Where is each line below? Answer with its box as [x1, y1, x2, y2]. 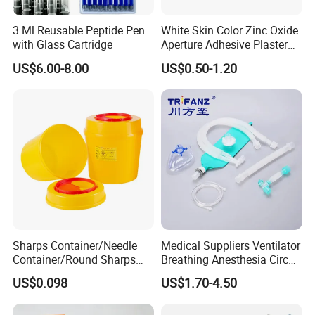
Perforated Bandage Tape [160, 51, 288, 67]
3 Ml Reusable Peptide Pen [13, 22, 146, 39]
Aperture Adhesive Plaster [160, 37, 288, 53]
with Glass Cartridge [13, 37, 113, 53]
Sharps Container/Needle [13, 237, 138, 253]
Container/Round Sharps [13, 251, 136, 267]
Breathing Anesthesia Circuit [160, 251, 301, 267]
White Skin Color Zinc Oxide [160, 22, 298, 39]
